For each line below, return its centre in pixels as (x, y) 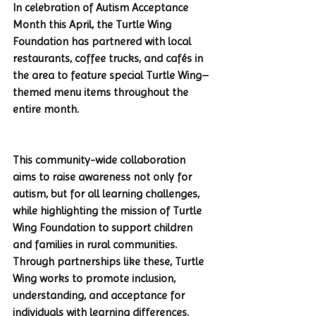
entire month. (46, 109)
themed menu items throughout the (102, 92)
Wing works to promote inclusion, (96, 278)
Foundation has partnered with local (103, 41)
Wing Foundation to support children (104, 227)
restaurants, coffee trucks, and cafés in (109, 58)
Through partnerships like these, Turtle (110, 261)
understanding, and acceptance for (100, 295)
